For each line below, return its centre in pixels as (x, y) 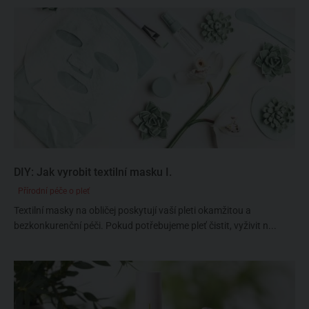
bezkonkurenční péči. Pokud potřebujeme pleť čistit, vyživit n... (145, 226)
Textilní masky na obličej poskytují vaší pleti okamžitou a (132, 210)
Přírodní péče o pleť (54, 191)
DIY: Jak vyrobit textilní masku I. (93, 172)
